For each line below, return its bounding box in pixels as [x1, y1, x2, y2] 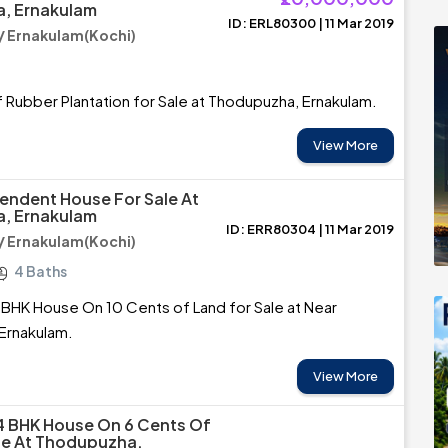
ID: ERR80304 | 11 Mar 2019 [226, 221, 394, 237]
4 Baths [14, 262, 67, 280]
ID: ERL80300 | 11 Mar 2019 [228, 15, 394, 31]
